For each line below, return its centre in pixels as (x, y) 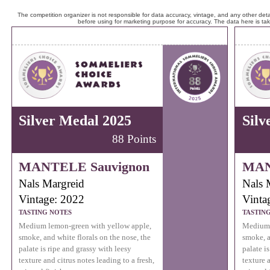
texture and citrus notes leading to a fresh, (87, 261)
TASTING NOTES (46, 212)
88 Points (134, 139)
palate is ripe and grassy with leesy (75, 249)
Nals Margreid (52, 184)
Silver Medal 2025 (75, 121)
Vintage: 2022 (52, 199)
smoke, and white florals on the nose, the (85, 238)
